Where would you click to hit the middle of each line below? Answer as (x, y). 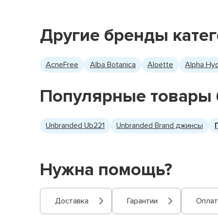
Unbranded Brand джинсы (160, 126)
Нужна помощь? (106, 170)
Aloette (160, 65)
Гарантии (142, 201)
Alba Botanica (113, 65)
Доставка (72, 201)
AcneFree (62, 65)
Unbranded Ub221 (75, 126)
